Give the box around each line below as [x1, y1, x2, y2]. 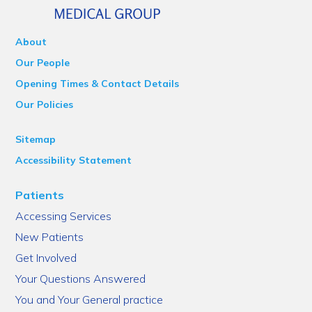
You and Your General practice [15, 292, 164, 306]
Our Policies [15, 98, 74, 111]
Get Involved [15, 251, 77, 265]
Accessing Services [15, 209, 112, 223]
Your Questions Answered [15, 272, 146, 286]
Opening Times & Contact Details [15, 77, 180, 90]
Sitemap [15, 133, 56, 146]
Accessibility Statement [15, 154, 132, 166]
